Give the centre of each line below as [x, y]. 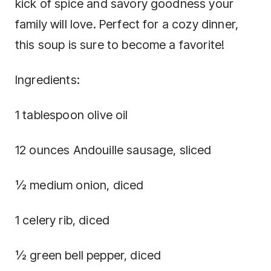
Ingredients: [47, 80]
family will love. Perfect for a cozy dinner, [127, 24]
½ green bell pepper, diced [88, 255]
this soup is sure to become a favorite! [120, 44]
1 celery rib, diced [63, 220]
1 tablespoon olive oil [72, 115]
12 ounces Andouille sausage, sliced [113, 150]
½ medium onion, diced [80, 185]
